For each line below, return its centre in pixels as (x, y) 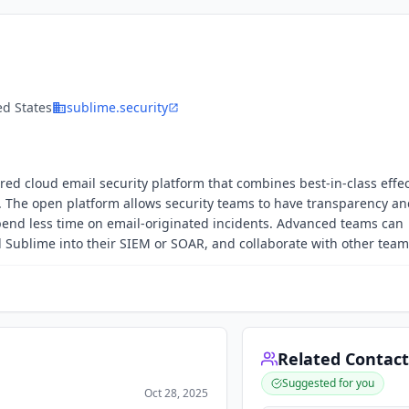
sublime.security (117, 107)
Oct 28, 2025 (177, 393)
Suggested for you (329, 383)
